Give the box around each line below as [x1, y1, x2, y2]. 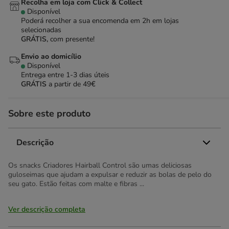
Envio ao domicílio [21, 52, 81, 61]
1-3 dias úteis [66, 70, 109, 80]
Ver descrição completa [8, 204, 85, 214]
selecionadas [21, 25, 61, 35]
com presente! [50, 34, 95, 44]
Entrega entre [21, 70, 66, 80]
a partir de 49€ [49, 79, 96, 89]
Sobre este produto [8, 107, 90, 120]
